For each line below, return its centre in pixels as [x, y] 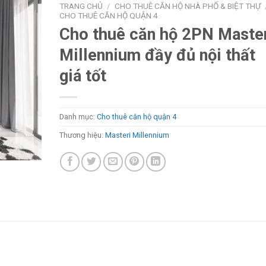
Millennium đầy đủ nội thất [157, 55]
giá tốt [83, 76]
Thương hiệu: [82, 135]
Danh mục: [78, 116]
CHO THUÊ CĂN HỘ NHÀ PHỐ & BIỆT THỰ [187, 6]
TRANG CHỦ [81, 6]
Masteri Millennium [137, 135]
